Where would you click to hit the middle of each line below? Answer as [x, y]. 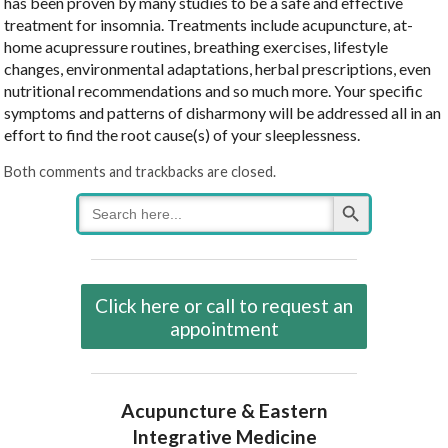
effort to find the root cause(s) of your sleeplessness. [182, 134]
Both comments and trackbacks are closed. [140, 171]
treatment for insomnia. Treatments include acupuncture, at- [209, 24]
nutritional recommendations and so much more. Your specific [214, 90]
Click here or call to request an [224, 305]
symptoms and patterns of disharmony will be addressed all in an [223, 112]
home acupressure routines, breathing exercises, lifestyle [196, 46]
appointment [224, 328]
